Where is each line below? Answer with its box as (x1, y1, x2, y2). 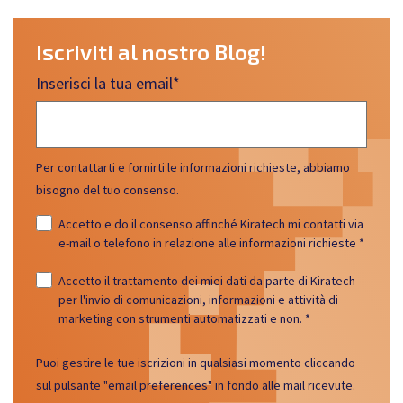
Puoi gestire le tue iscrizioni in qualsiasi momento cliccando (36, 354, 355, 371)
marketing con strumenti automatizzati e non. (58, 309, 305, 327)
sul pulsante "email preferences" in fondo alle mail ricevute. (36, 376, 355, 393)
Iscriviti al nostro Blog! (36, 38, 266, 65)
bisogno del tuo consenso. (36, 181, 182, 198)
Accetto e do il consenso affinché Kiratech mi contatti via (58, 215, 363, 232)
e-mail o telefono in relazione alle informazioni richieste (58, 234, 359, 251)
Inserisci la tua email (36, 72, 173, 94)
